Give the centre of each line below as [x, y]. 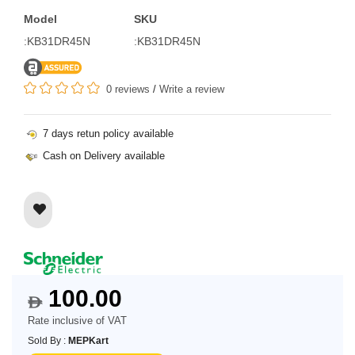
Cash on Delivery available [102, 155]
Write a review [192, 89]
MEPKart [88, 341]
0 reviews [128, 89]
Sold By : [48, 341]
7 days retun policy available [107, 133]
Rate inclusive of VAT [77, 321]
